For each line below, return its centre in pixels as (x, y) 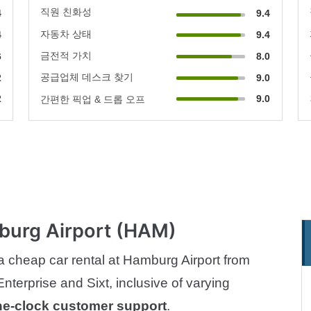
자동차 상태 (66, 34)
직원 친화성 (66, 11)
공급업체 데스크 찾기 (87, 77)
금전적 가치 (66, 55)
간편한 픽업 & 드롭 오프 (93, 99)
